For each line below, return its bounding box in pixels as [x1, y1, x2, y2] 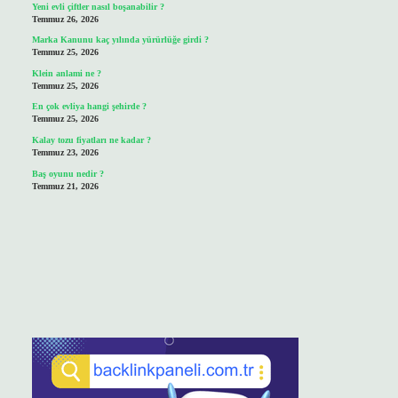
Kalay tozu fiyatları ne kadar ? [31, 134, 151, 145]
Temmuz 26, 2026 [31, 13, 99, 24]
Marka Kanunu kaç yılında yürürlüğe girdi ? [31, 35, 209, 45]
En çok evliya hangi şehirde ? [31, 101, 147, 112]
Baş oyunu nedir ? [31, 168, 104, 179]
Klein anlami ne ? [31, 68, 101, 78]
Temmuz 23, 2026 [31, 147, 99, 157]
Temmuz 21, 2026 [31, 180, 99, 191]
